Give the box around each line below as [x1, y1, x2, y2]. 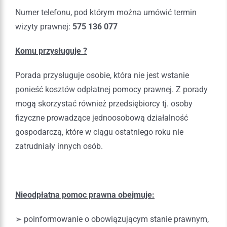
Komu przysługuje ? [15, 46, 87, 56]
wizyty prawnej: [15, 21, 72, 31]
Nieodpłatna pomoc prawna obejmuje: [15, 190, 155, 200]
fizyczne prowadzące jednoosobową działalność [15, 112, 188, 123]
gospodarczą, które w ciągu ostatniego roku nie [15, 127, 183, 137]
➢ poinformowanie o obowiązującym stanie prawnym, [15, 214, 209, 224]
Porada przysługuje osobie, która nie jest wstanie [15, 70, 189, 80]
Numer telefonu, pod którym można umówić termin [15, 7, 197, 17]
